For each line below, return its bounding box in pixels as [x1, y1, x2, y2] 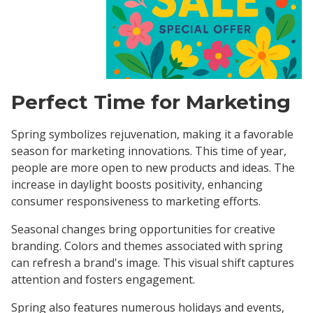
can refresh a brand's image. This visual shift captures [11, 254, 294, 270]
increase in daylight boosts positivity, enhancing [11, 176, 263, 192]
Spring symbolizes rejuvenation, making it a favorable [11, 126, 293, 142]
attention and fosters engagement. [11, 271, 195, 287]
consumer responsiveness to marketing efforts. [11, 193, 261, 209]
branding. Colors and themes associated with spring [11, 238, 283, 254]
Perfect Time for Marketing [11, 89, 291, 114]
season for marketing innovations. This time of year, [11, 143, 286, 159]
